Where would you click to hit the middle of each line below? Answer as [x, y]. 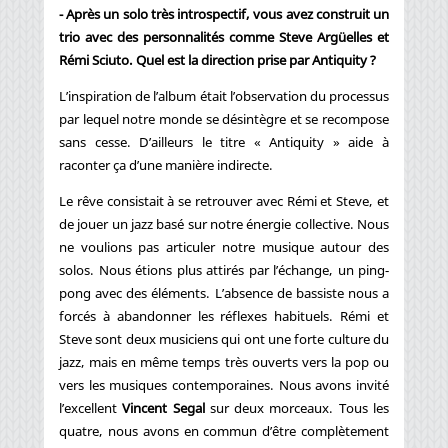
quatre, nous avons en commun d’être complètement [224, 430]
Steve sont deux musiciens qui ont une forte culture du [224, 338]
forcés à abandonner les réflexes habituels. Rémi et [224, 315]
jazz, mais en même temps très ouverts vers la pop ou [224, 361]
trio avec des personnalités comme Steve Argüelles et [224, 36]
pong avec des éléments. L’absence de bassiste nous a [224, 292]
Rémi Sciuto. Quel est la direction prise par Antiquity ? [217, 59]
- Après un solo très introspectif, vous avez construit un [224, 13]
